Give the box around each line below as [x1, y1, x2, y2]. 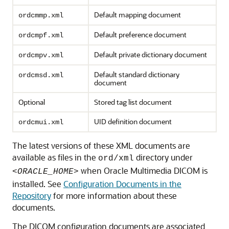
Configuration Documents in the [63, 178, 181, 189]
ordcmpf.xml [18, 31, 63, 39]
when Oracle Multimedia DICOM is [79, 165, 208, 176]
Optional [18, 97, 45, 107]
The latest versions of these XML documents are [12, 140, 190, 151]
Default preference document [94, 30, 187, 39]
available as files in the [12, 152, 98, 163]
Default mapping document [94, 10, 181, 19]
